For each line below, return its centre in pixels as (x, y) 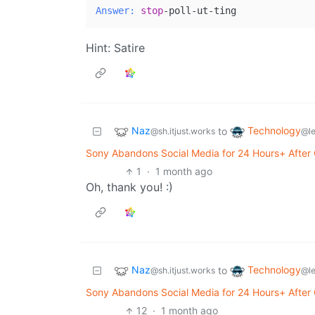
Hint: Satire (115, 48)
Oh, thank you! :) (129, 187)
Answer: (115, 11)
